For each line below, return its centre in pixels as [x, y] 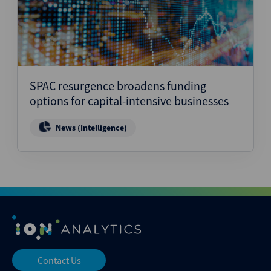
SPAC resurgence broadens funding [118, 86]
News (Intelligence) [91, 128]
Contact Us [59, 260]
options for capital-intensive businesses [129, 101]
